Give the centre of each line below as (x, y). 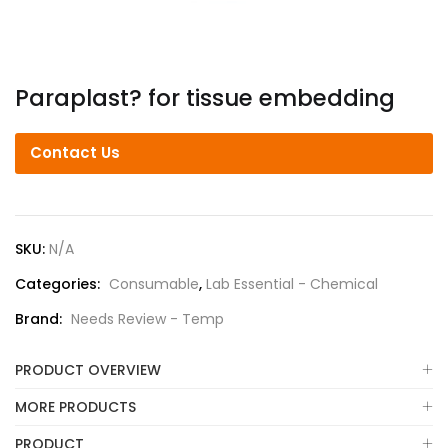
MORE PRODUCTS (75, 407)
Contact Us (75, 152)
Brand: (40, 319)
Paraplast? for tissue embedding (205, 98)
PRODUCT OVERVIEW (88, 370)
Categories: (59, 284)
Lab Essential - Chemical (292, 284)
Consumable (154, 284)
